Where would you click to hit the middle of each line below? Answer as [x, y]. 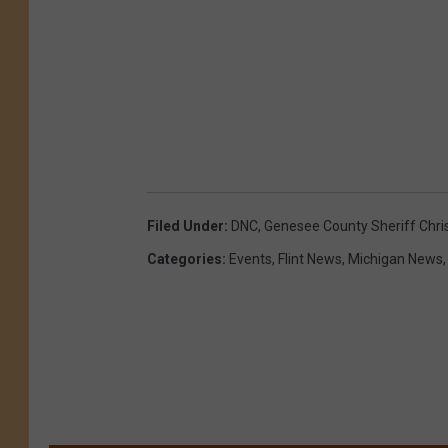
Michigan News [395, 258]
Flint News [310, 258]
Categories [184, 258]
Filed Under [185, 225]
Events [250, 258]
